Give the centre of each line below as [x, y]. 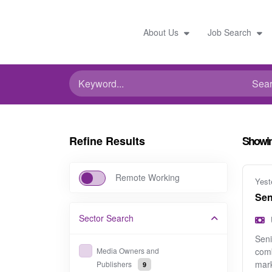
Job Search [230, 32]
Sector [91, 218]
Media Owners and [128, 250]
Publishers [114, 264]
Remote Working [148, 177]
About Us [162, 32]
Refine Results [107, 141]
